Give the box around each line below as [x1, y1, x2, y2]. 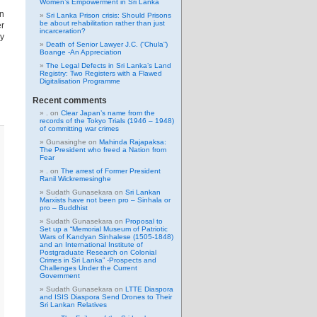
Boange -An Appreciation [40, 48, 122, 56]
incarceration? [40, 27, 86, 35]
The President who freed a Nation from [40, 146, 166, 154]
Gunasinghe [46, 138, 86, 146]
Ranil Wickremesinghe [40, 175, 111, 183]
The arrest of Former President [61, 167, 161, 175]
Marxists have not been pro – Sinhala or [40, 196, 171, 204]
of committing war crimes [40, 125, 119, 132]
